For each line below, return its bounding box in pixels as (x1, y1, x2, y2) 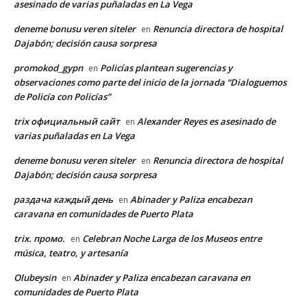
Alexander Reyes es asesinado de (137, 114, 275, 127)
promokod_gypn (14, 61, 83, 74)
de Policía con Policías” (14, 90, 110, 103)
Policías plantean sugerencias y (100, 61, 232, 74)
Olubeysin (14, 271, 56, 284)
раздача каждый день (14, 193, 113, 206)
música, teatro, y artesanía (14, 246, 128, 259)
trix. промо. (14, 232, 65, 245)
